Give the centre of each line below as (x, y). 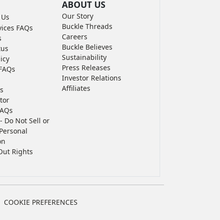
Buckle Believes (87, 47)
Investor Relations (91, 78)
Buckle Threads (87, 26)
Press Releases (86, 68)
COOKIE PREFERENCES (41, 202)
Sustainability (84, 57)
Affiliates (76, 88)
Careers (74, 37)
